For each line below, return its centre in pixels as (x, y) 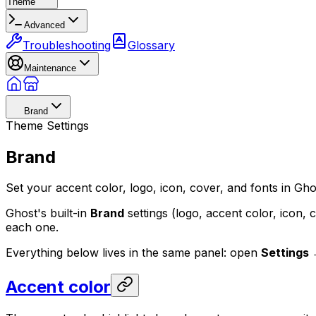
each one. (32, 227)
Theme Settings (47, 125)
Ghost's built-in (48, 213)
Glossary (151, 45)
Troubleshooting (67, 45)
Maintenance (50, 68)
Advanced (44, 25)
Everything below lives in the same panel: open (133, 253)
